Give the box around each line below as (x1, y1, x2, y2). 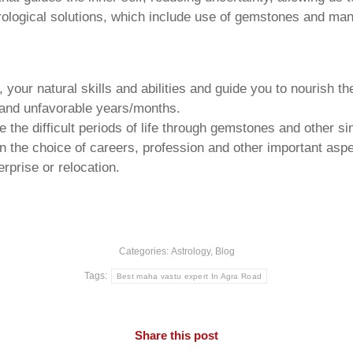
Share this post (135, 329, 218, 343)
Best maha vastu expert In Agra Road (116, 272, 262, 281)
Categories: (118, 246, 171, 258)
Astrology (170, 246, 210, 258)
